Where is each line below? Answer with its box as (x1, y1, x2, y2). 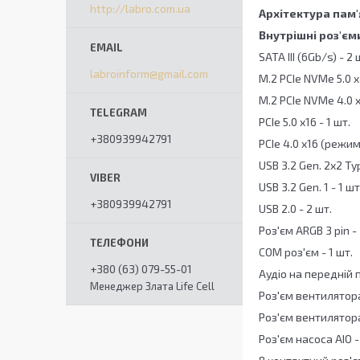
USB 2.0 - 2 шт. (259, 202, 332, 216)
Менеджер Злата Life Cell (90, 280, 215, 292)
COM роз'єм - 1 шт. (259, 245, 353, 260)
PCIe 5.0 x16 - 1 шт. (259, 115, 350, 129)
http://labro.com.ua (90, 2, 190, 15)
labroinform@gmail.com (90, 67, 208, 80)
